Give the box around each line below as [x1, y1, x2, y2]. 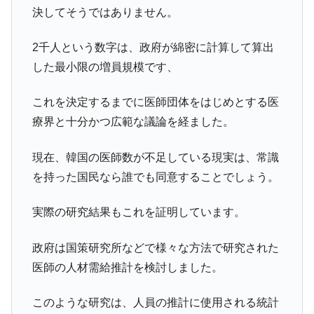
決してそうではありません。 [32, 6, 178, 18]
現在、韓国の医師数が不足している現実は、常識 [32, 151, 279, 163]
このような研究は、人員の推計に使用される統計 [32, 296, 279, 308]
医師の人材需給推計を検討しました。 [32, 261, 223, 273]
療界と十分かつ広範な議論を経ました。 [32, 116, 234, 128]
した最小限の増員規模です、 [32, 61, 178, 74]
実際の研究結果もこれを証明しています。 [32, 206, 245, 219]
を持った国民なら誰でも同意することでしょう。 [32, 170, 279, 183]
